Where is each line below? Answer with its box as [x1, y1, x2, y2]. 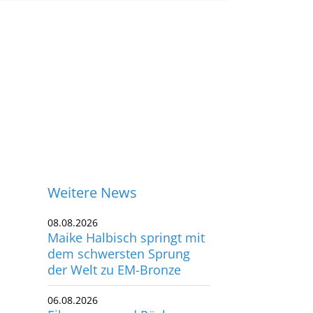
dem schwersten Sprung [48, 225, 191, 242]
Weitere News [48, 163, 138, 182]
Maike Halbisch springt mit [48, 209, 205, 226]
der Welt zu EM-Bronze [48, 241, 182, 259]
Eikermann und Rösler [48, 286, 178, 304]
